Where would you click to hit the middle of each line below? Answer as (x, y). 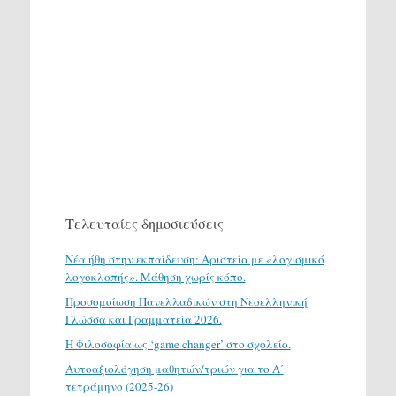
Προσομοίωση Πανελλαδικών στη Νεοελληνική (186, 301)
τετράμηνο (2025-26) (119, 386)
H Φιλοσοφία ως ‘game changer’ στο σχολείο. (178, 343)
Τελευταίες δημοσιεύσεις (144, 223)
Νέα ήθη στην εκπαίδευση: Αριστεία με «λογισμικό (194, 259)
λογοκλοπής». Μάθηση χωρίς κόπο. (155, 276)
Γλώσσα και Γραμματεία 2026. (143, 319)
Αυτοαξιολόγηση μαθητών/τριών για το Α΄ (174, 368)
